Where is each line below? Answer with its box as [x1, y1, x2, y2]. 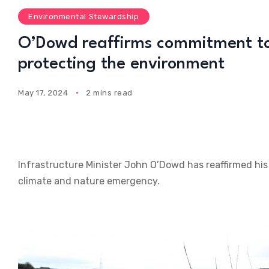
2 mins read [86, 88, 133, 97]
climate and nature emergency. [18, 175, 160, 187]
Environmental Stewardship [28, 12, 139, 22]
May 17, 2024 [18, 88, 68, 97]
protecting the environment [18, 56, 225, 73]
